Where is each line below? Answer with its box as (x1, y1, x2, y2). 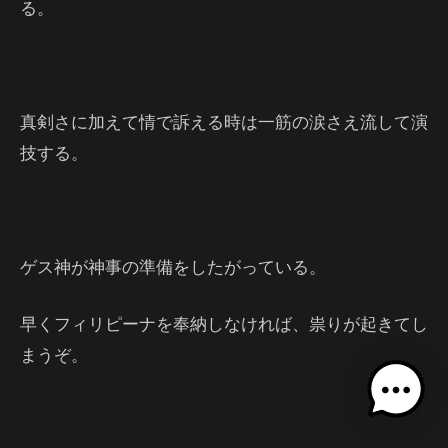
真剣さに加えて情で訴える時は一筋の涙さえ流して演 (20, 110, 428, 133)
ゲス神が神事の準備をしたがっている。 (20, 255, 326, 278)
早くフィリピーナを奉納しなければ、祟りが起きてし (20, 312, 428, 335)
